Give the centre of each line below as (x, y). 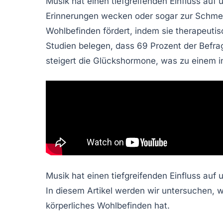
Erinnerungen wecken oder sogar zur (120, 16)
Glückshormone (124, 60)
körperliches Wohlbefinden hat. (108, 205)
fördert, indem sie (138, 31)
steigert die (69, 60)
